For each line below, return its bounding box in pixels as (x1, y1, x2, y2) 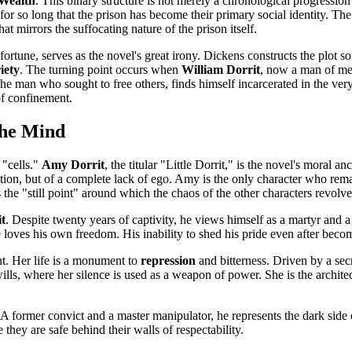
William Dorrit (181, 63, 260, 77)
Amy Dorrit (42, 158, 104, 172)
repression (141, 254, 196, 268)
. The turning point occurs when (20, 63, 181, 77)
